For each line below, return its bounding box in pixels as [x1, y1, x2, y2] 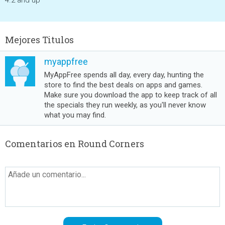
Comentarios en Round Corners [5, 138, 144, 150]
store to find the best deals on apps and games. [44, 80, 202, 89]
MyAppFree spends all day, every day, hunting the [44, 70, 204, 79]
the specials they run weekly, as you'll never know [44, 100, 206, 109]
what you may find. [44, 110, 106, 120]
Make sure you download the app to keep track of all [44, 90, 217, 99]
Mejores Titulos [5, 34, 74, 46]
